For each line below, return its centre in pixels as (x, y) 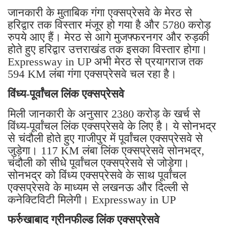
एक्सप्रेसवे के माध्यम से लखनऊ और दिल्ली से (98, 187)
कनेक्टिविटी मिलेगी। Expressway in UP (92, 199)
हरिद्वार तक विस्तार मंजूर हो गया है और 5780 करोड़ (109, 25)
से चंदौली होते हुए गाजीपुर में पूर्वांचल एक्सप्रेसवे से (105, 138)
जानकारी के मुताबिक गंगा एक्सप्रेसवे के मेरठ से (100, 12)
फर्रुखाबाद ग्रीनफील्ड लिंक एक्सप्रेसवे (85, 219)
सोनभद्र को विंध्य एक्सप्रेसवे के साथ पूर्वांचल (97, 175)
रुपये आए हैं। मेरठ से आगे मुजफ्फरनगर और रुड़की (108, 37)
